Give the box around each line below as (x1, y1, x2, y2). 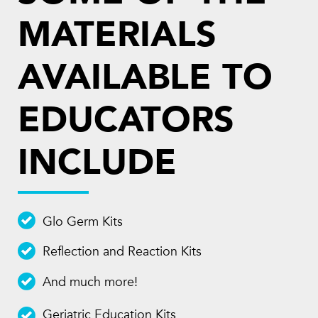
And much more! (43, 273, 138, 292)
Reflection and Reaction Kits (43, 243, 202, 261)
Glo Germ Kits (43, 212, 123, 231)
